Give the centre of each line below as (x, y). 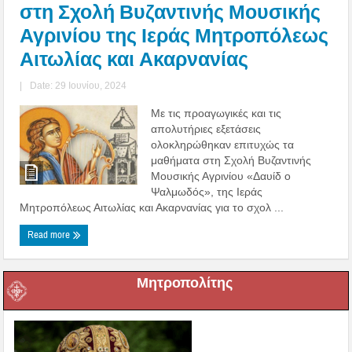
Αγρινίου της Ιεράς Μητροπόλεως (174, 35)
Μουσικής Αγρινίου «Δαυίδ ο (221, 176)
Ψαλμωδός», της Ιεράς (207, 191)
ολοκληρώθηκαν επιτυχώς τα (223, 144)
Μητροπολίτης (185, 282)
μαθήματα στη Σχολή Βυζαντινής (231, 160)
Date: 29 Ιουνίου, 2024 (79, 85)
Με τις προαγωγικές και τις (216, 113)
